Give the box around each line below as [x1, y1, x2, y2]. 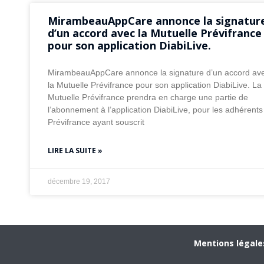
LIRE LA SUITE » [47, 146, 103, 156]
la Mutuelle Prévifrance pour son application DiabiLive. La [47, 80, 262, 90]
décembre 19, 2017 [47, 177, 110, 186]
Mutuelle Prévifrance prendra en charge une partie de [47, 93, 248, 103]
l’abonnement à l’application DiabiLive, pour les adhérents [47, 105, 263, 115]
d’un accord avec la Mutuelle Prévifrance [47, 26, 262, 41]
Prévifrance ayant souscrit [47, 117, 144, 127]
